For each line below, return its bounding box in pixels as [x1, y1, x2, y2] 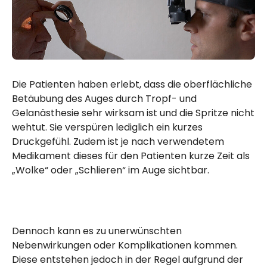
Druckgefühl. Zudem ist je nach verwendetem [12, 135, 224, 149]
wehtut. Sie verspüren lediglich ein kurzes [12, 120, 203, 135]
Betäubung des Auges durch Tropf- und [12, 92, 197, 106]
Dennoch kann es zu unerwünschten [12, 224, 182, 238]
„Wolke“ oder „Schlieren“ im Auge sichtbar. [12, 163, 209, 178]
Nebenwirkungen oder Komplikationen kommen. [12, 238, 238, 253]
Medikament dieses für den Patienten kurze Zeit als [12, 149, 250, 163]
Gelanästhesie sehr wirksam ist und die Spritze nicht [12, 106, 254, 120]
